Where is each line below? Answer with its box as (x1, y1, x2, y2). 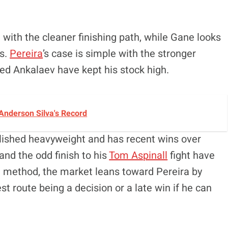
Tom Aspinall (109, 148, 168, 163)
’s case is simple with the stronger (43, 46, 196, 61)
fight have (167, 148, 215, 163)
